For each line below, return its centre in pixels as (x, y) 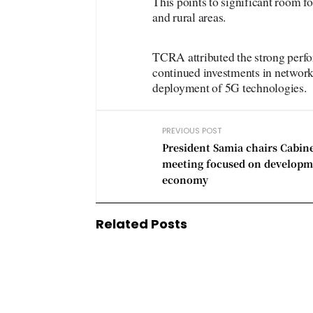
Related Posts (141, 224)
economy (185, 179)
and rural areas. (189, 17)
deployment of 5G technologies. (230, 87)
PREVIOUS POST (192, 130)
